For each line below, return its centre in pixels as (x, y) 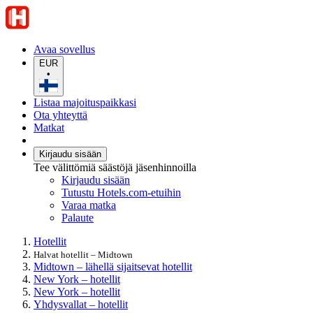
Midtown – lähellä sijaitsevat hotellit (113, 266)
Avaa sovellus (64, 49)
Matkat (49, 127)
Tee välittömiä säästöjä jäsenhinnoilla (115, 167)
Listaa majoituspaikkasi (85, 102)
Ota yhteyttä (60, 115)
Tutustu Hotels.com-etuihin (121, 192)
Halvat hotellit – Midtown (83, 254)
